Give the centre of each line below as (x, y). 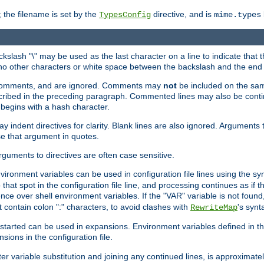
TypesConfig (125, 14)
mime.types (237, 14)
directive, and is (182, 14)
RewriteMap (214, 208)
